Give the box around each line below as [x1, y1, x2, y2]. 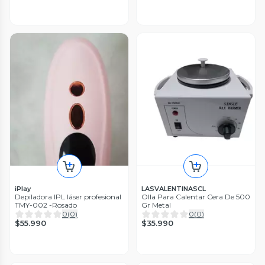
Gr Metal [141, 200, 171, 209]
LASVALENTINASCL [141, 184, 206, 193]
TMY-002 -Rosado [15, 200, 77, 209]
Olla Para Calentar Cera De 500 [141, 192, 250, 201]
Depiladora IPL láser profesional [15, 192, 121, 201]
